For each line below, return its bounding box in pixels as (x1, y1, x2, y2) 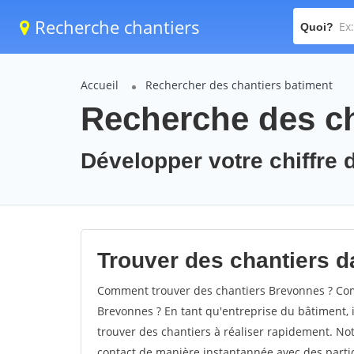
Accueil (81, 77, 119, 92)
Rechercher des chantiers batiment (145, 77, 333, 92)
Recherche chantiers (30, 15, 200, 39)
